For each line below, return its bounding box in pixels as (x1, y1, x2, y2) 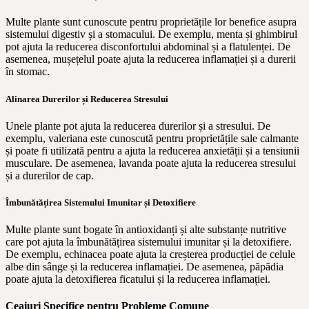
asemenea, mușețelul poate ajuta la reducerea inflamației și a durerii (6, 53, 296, 66)
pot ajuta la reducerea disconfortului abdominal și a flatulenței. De (6, 41, 290, 53)
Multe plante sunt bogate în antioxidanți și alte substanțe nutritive (6, 223, 286, 236)
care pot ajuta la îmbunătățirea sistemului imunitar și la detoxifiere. (6, 236, 292, 248)
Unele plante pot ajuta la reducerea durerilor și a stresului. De (6, 119, 270, 132)
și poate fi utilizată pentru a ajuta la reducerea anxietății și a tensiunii (6, 144, 299, 157)
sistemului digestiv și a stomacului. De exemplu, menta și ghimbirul (6, 28, 297, 41)
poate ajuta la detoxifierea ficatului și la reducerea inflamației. (6, 273, 270, 286)
